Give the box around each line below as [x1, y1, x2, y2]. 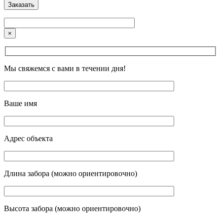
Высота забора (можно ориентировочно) [4, 204, 141, 213]
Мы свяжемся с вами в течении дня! [4, 64, 126, 73]
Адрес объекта [4, 134, 53, 143]
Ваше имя [4, 99, 37, 108]
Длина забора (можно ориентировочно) [4, 169, 137, 178]
